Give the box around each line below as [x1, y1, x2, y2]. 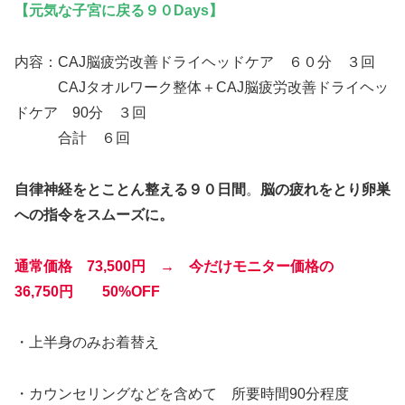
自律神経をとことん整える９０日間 [14, 181, 246, 197]
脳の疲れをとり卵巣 [260, 181, 391, 197]
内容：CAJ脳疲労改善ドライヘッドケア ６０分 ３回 [14, 54, 375, 71]
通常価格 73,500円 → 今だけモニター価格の [14, 258, 348, 274]
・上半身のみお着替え [14, 334, 159, 351]
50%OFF [102, 283, 160, 299]
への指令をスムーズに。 [14, 206, 174, 222]
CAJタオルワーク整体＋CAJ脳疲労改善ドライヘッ [14, 80, 389, 96]
